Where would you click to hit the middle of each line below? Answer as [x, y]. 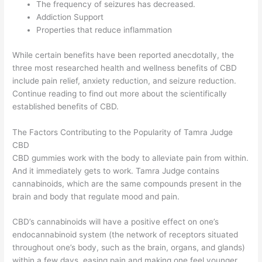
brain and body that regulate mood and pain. [96, 196]
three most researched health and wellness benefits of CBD [125, 68]
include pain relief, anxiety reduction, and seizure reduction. [125, 80]
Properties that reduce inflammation [104, 30]
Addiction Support [70, 17]
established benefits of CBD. [66, 106]
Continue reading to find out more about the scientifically [120, 93]
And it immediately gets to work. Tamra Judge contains [116, 170]
